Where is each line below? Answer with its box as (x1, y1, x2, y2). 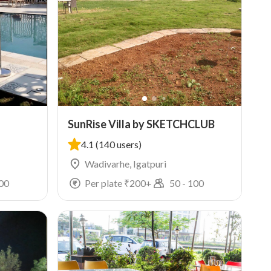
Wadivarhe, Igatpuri (84, 158, 166, 169)
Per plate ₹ (84, 177, 129, 189)
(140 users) (95, 139, 142, 150)
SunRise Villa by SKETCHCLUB (67, 117, 215, 131)
